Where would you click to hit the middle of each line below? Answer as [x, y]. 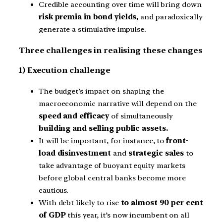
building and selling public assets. [103, 129]
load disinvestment [75, 153]
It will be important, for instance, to [102, 141]
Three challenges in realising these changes [111, 51]
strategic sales [156, 153]
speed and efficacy [74, 116]
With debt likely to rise [80, 203]
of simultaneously [141, 116]
